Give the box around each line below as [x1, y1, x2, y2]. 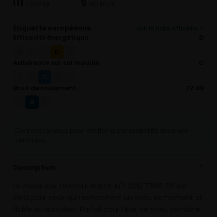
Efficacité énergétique [13, 33, 89, 43]
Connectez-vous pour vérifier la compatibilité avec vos [15, 126, 188, 136]
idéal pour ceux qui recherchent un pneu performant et [13, 193, 202, 203]
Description [13, 162, 55, 172]
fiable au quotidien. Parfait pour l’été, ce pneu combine [13, 204, 200, 215]
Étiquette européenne [13, 23, 91, 33]
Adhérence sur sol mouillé [13, 58, 99, 68]
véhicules [15, 136, 45, 145]
